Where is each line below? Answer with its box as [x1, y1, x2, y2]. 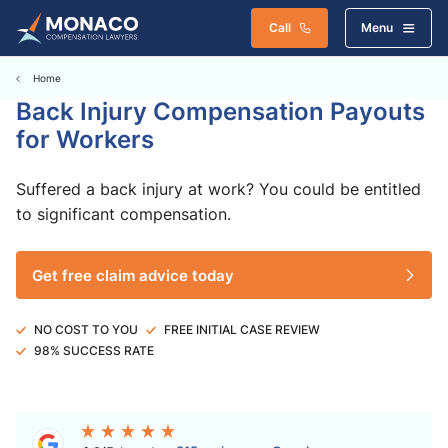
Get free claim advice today [32, 264, 234, 286]
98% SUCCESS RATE [34, 342, 154, 359]
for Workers [16, 121, 154, 156]
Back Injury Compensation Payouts [16, 93, 425, 128]
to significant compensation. [16, 203, 231, 225]
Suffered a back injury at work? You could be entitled [16, 178, 421, 200]
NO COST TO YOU [34, 321, 138, 338]
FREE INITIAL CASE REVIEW [164, 321, 320, 338]
